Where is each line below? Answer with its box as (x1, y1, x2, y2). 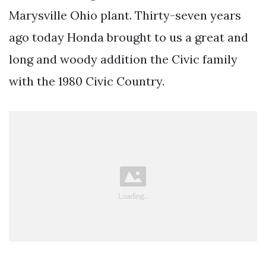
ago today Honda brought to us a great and (9, 29, 248, 45)
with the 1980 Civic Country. (9, 73, 164, 88)
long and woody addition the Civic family (9, 51, 237, 66)
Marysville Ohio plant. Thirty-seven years (9, 7, 241, 23)
